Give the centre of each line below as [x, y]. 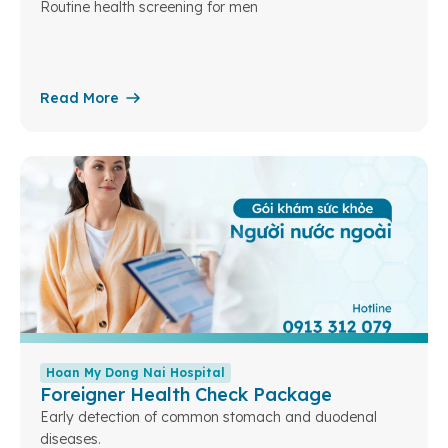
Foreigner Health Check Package [186, 395]
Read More [79, 98]
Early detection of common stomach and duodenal [208, 417]
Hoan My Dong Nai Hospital [135, 373]
